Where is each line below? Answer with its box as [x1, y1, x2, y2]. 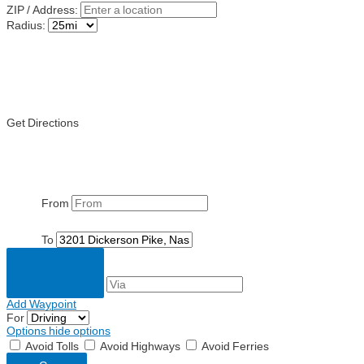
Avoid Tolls [23, 340, 81, 353]
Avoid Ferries [199, 340, 269, 353]
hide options [49, 325, 110, 337]
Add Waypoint [6, 298, 76, 310]
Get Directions [6, 116, 79, 128]
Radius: [6, 19, 48, 31]
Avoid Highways [97, 340, 183, 353]
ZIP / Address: [6, 3, 78, 15]
